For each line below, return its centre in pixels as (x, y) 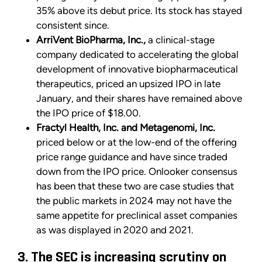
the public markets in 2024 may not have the (134, 201)
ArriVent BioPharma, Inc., (91, 40)
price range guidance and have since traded (132, 157)
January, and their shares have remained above (139, 99)
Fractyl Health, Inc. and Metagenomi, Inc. (126, 128)
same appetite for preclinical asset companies (137, 216)
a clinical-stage (180, 40)
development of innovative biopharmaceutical (137, 69)
